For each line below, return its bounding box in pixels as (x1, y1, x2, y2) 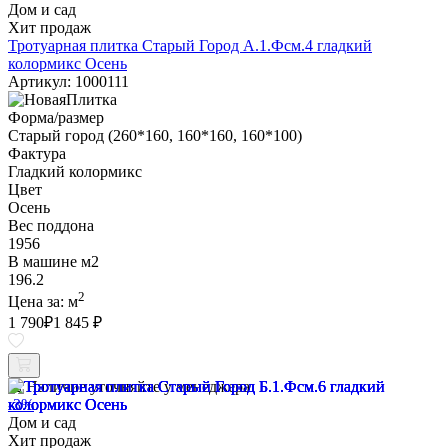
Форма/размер (8, 108, 104, 126)
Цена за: (8, 293, 68, 311)
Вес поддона (8, 216, 94, 234)
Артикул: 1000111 (8, 72, 129, 90)
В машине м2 (8, 252, 99, 270)
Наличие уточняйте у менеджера (26, 378, 250, 396)
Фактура (8, 144, 66, 162)
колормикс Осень (8, 54, 127, 72)
